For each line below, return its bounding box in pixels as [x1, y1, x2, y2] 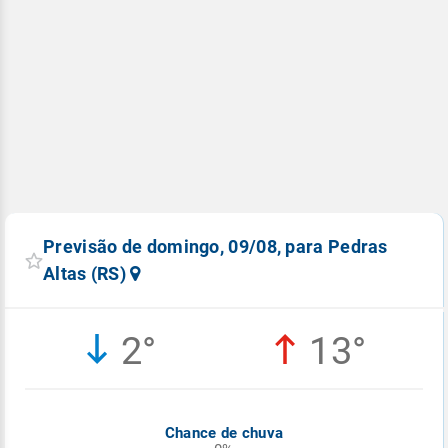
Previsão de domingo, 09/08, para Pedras [43, 236, 388, 258]
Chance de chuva [164, 424, 284, 443]
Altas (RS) [43, 263, 131, 285]
